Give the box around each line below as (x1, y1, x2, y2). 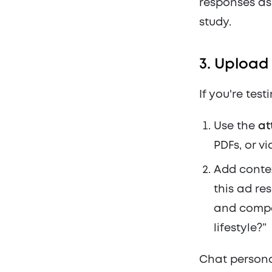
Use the (214, 121, 258, 132)
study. (199, 18, 231, 28)
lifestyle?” (214, 223, 267, 234)
